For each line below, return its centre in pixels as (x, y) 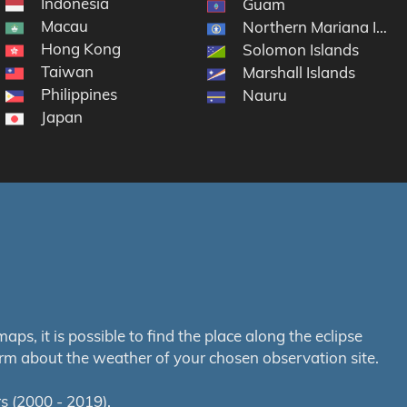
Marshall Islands (299, 73)
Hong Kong (81, 49)
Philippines (79, 94)
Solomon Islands (301, 50)
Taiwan (68, 72)
